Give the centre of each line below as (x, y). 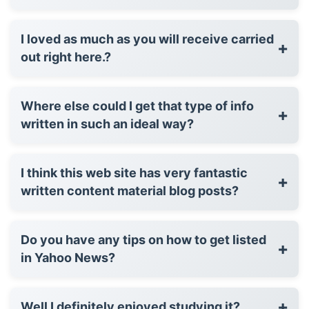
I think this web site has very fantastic (134, 172)
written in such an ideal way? (107, 123)
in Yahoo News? (68, 257)
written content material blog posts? (153, 190)
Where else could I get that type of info (137, 106)
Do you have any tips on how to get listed (143, 239)
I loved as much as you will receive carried (147, 39)
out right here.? (66, 57)
